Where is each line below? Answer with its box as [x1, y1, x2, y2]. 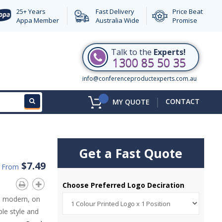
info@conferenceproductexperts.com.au [82, 74, 197, 83]
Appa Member [16, 16, 59, 25]
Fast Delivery [95, 7, 134, 16]
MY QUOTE [112, 97, 150, 107]
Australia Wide [95, 16, 139, 25]
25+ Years [16, 7, 46, 16]
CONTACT [166, 97, 200, 106]
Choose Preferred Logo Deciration [62, 180, 187, 190]
